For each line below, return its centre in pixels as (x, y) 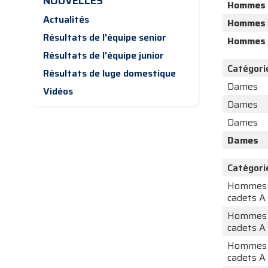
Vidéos (58, 92)
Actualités (66, 20)
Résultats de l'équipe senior (105, 38)
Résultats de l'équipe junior (103, 56)
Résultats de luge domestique (109, 74)
